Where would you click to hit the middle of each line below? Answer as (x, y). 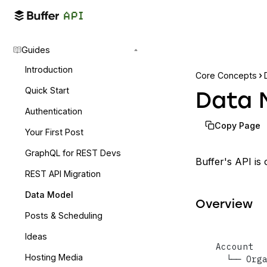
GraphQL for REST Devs (73, 153)
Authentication (54, 111)
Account (235, 247)
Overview (224, 205)
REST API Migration (63, 174)
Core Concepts (226, 75)
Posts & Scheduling (64, 215)
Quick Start (47, 90)
